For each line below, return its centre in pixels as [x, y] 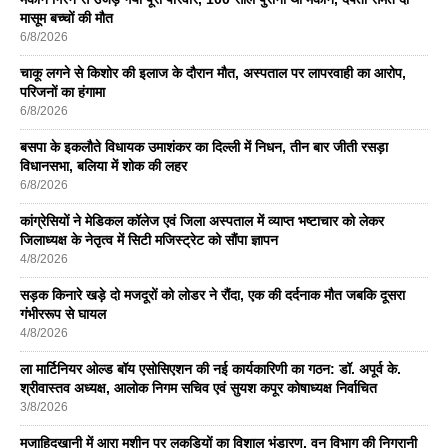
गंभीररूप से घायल [63, 313]
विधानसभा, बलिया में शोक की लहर [103, 165]
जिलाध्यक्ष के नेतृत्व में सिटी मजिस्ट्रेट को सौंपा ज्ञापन [149, 239]
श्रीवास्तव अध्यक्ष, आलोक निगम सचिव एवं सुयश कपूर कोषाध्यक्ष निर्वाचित [198, 387]
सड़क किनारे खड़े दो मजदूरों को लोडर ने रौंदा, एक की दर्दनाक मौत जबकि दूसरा [212, 294]
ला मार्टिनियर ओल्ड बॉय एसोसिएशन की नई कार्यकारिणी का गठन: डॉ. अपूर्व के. [210, 368]
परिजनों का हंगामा [62, 91]
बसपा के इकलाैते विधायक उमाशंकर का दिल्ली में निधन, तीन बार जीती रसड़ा [204, 146]
